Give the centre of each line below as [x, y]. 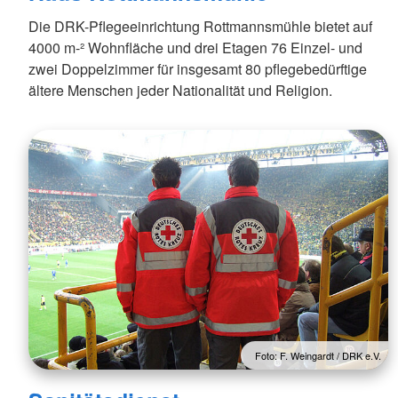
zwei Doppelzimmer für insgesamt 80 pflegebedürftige [198, 69]
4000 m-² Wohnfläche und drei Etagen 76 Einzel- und [195, 48]
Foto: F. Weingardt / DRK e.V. [318, 356]
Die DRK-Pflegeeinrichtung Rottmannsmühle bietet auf [200, 27]
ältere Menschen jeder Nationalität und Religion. [180, 91]
